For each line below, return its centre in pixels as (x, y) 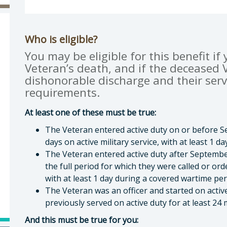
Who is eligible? (61, 39)
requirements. (62, 92)
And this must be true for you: (82, 220)
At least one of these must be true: (90, 112)
